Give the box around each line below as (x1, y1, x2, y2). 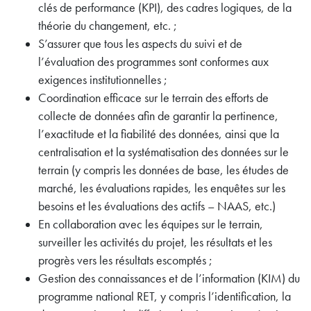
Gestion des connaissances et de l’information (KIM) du (38, 271, 300, 287)
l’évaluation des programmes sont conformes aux (38, 54, 269, 70)
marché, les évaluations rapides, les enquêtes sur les (38, 180, 285, 196)
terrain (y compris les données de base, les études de (38, 162, 289, 178)
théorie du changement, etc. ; (38, 18, 177, 34)
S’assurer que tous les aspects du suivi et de (38, 36, 242, 52)
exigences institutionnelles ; (38, 72, 167, 88)
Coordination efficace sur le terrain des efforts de (38, 90, 269, 106)
